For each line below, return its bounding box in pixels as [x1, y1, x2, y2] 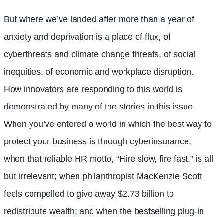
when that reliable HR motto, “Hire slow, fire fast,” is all [4, 154, 213, 164]
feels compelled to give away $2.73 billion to [4, 188, 174, 199]
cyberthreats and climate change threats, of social [4, 49, 196, 59]
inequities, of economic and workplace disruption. [4, 66, 194, 77]
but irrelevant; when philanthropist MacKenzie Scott [4, 171, 202, 181]
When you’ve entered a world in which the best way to [4, 119, 212, 129]
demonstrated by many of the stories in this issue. [4, 101, 195, 111]
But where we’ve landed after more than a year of [4, 14, 194, 24]
